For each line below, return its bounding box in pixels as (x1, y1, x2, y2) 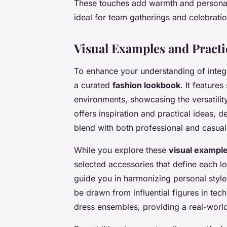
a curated (74, 80, 112, 91)
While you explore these (74, 145, 169, 156)
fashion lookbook (112, 80, 180, 91)
